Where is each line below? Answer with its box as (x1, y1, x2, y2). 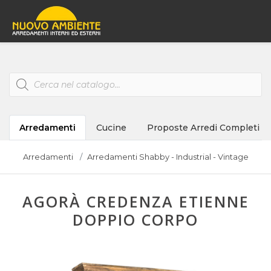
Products (8, 71, 47, 82)
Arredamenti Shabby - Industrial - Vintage (87, 152, 249, 162)
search (8, 79, 36, 90)
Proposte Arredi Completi (147, 122, 260, 133)
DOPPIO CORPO (73, 209, 198, 230)
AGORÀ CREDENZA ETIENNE (22, 191, 249, 212)
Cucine (96, 122, 126, 133)
